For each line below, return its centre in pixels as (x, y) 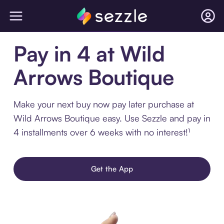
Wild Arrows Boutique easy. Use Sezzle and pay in (112, 118)
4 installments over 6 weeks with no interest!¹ (101, 132)
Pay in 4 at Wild (89, 53)
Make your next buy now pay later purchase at (103, 104)
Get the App (112, 169)
